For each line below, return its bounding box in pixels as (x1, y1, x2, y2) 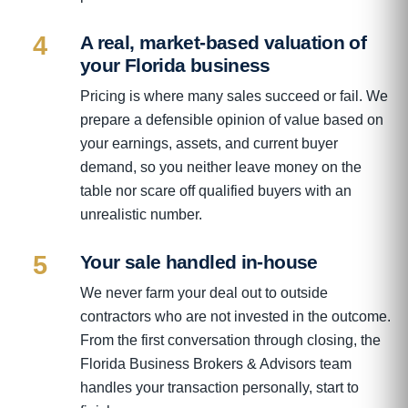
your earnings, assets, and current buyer (80, 135, 338, 151)
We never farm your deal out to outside (80, 284, 328, 301)
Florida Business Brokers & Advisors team (80, 355, 352, 372)
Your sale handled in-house (80, 250, 318, 272)
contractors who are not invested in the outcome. (80, 308, 391, 324)
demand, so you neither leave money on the (80, 158, 362, 175)
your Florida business (80, 54, 270, 76)
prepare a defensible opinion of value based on (80, 111, 383, 127)
